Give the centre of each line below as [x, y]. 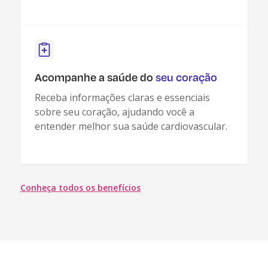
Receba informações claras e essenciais [122, 98]
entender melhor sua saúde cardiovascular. [131, 126]
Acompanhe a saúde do [95, 77]
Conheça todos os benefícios [80, 188]
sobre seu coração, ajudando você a [115, 112]
